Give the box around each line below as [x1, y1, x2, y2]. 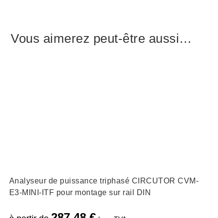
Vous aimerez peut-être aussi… [11, 31, 192, 46]
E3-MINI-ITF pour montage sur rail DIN [9, 188, 151, 197]
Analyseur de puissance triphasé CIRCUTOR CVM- [9, 176, 199, 185]
